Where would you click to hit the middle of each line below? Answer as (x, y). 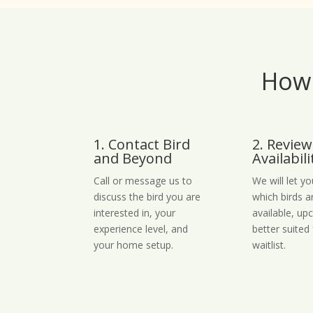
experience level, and (141, 228)
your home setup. (134, 245)
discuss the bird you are (147, 196)
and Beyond (133, 158)
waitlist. (269, 245)
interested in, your (135, 212)
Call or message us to (143, 180)
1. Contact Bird (142, 144)
